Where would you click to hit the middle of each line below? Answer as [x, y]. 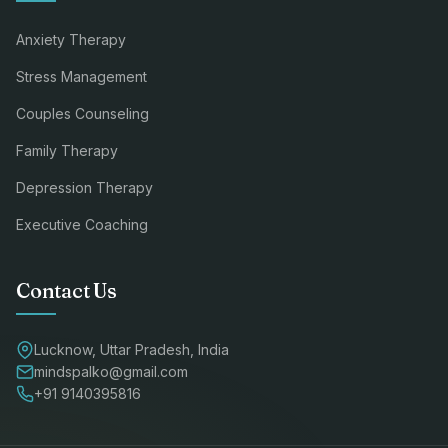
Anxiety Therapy [71, 39]
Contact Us [66, 290]
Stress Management [81, 76]
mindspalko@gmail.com [111, 371]
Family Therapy [67, 150]
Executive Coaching [82, 224]
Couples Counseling [82, 113]
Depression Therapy [84, 187]
